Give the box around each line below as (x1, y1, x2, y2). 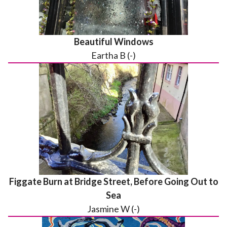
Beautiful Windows (73, 36, 154, 47)
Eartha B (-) (91, 50, 136, 61)
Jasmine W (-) (87, 203, 140, 214)
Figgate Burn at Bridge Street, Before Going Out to (9, 176, 218, 187)
